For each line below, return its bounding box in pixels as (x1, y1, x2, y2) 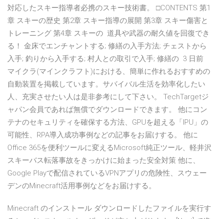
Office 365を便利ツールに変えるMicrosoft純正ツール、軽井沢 (7, 143, 212, 153)
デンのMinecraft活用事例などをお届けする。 (7, 181, 156, 191)
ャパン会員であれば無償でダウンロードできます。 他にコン (7, 105, 207, 114)
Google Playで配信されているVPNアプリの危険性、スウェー (7, 169, 207, 178)
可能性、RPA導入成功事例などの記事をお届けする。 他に (7, 131, 198, 140)
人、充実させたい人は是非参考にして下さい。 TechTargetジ (7, 92, 209, 102)
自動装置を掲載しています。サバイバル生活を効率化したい (7, 80, 205, 89)
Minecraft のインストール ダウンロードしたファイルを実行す (7, 204, 211, 213)
